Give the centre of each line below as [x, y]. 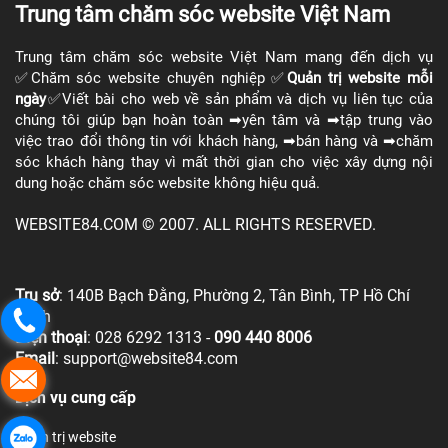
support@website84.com [150, 358]
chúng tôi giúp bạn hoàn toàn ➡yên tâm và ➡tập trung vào [224, 119]
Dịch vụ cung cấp [75, 397]
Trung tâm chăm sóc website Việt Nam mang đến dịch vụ [224, 56]
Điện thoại [51, 337]
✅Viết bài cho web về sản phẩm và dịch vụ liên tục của [239, 98]
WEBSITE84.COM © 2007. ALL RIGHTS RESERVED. [195, 224]
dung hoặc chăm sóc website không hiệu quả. [167, 182]
